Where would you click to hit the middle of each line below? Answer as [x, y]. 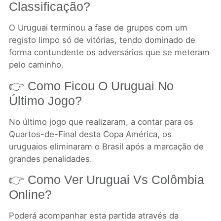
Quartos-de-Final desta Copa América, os [90, 134]
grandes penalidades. [50, 159]
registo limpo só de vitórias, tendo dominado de [102, 40]
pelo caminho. [36, 65]
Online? [30, 195]
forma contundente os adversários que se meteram [109, 53]
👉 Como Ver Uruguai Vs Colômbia [106, 180]
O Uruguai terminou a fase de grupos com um [98, 28]
